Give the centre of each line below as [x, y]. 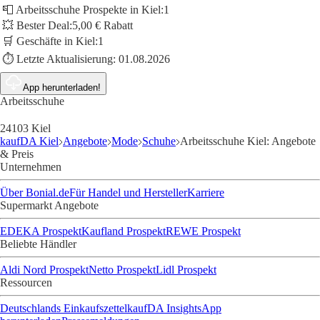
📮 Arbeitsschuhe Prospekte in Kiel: [83, 10]
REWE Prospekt [203, 231]
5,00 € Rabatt [102, 26]
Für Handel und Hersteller [128, 193]
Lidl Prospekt [186, 270]
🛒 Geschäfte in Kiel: [50, 41]
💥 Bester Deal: [37, 26]
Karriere [206, 193]
